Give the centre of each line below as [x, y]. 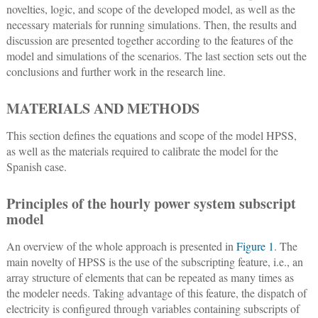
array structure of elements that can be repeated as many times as [150, 278]
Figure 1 [255, 246]
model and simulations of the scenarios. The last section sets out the [156, 56]
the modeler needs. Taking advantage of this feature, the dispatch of [156, 293]
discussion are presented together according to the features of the [149, 40]
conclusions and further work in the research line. [116, 72]
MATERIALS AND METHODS [103, 109]
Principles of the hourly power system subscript [151, 204]
